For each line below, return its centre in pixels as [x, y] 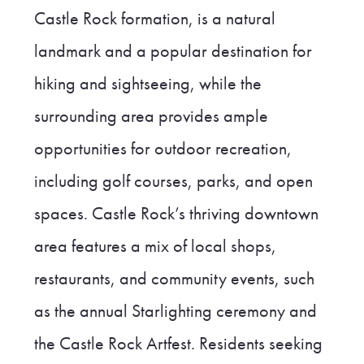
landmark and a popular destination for [173, 52]
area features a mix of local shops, [155, 247]
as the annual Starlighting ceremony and [175, 312]
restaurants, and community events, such [174, 279]
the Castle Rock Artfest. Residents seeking [178, 344]
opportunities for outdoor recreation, [162, 149]
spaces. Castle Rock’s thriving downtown [176, 214]
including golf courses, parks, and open [173, 182]
